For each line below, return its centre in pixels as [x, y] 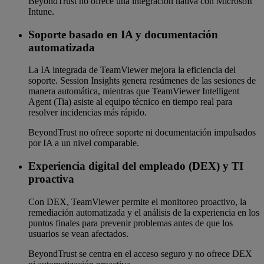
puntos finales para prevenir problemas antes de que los [131, 223]
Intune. [41, 11]
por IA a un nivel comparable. [84, 143]
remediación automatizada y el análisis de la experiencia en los [144, 212]
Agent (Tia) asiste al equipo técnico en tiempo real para [130, 102]
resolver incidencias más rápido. [88, 113]
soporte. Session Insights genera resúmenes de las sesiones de [142, 81]
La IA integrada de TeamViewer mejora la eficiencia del [132, 70]
